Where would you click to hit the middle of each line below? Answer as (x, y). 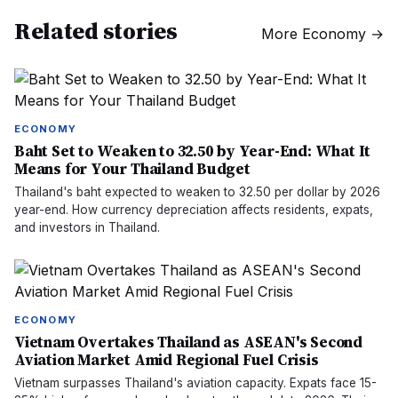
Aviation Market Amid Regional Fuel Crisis (167, 360)
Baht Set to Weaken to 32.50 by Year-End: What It (193, 151)
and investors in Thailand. (87, 227)
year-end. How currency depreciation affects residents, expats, (194, 210)
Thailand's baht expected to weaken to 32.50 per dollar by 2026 (197, 192)
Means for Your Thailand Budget (132, 169)
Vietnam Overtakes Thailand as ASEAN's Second (189, 342)
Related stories (96, 31)
